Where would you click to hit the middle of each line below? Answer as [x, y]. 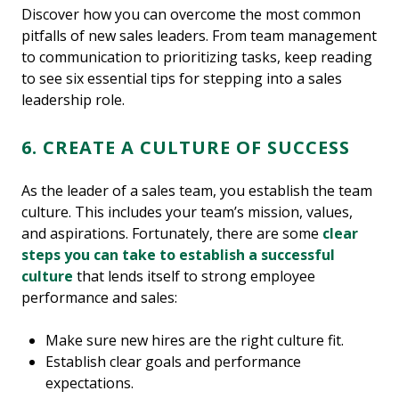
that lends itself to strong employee [194, 276]
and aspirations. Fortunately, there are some [172, 233]
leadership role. [73, 99]
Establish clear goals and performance [174, 361]
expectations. [90, 383]
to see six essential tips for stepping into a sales [182, 78]
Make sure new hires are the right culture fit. [195, 340]
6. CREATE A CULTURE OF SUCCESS [186, 147]
